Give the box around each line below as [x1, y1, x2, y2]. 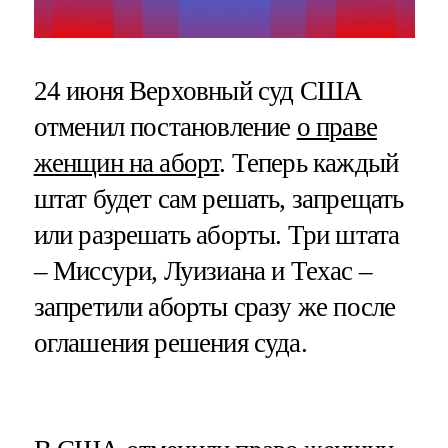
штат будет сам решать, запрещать [33, 184, 404, 215]
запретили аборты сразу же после [33, 292, 396, 323]
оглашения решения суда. [33, 328, 307, 359]
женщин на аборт [33, 148, 220, 179]
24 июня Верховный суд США [33, 76, 363, 107]
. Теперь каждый [219, 148, 399, 179]
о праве [296, 112, 377, 143]
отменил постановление [33, 112, 297, 143]
